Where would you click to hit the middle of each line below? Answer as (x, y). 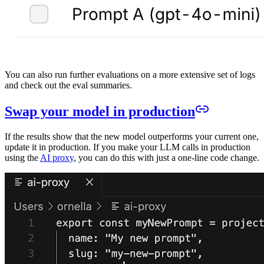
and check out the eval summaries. (68, 85)
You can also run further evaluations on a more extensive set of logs (130, 74)
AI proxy (57, 158)
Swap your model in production (100, 112)
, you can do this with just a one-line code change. (166, 158)
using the (22, 158)
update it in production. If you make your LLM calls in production (128, 147)
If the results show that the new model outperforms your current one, (132, 137)
